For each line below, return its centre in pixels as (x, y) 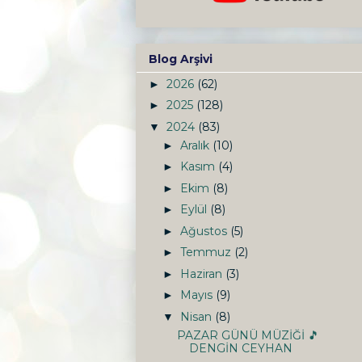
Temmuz (207, 253)
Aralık (196, 145)
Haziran (202, 274)
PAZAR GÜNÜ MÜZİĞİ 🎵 (248, 335)
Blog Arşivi (181, 59)
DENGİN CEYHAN (240, 348)
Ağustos (205, 231)
